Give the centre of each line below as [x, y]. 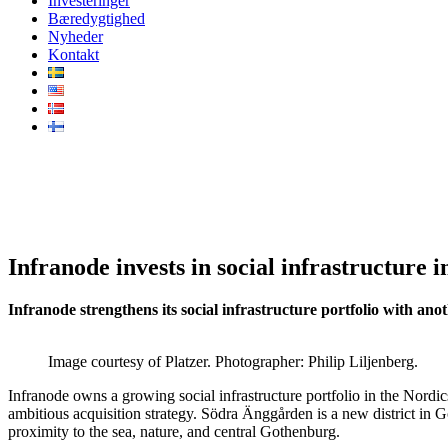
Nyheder [75, 36]
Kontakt [73, 54]
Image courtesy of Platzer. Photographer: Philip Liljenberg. [233, 361]
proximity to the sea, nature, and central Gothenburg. [174, 431]
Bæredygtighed [96, 18]
